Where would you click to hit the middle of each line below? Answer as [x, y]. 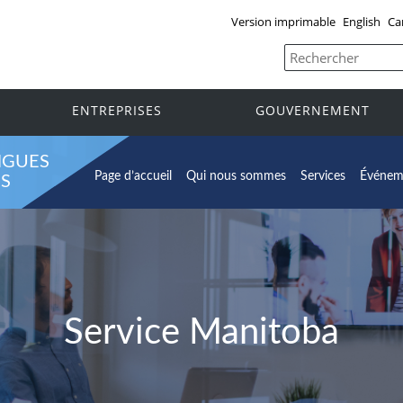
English [361, 21]
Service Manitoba [201, 332]
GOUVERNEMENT [313, 111]
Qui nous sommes [236, 176]
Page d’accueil [133, 176]
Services [323, 176]
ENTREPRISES [117, 111]
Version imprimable [283, 21]
